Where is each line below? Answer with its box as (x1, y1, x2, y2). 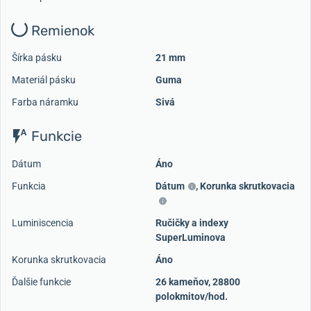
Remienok (28, 22, 94, 39)
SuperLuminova (155, 232, 226, 244)
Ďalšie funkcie (12, 276, 71, 288)
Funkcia (12, 180, 46, 192)
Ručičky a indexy (155, 217, 228, 229)
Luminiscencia (12, 217, 74, 229)
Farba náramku (12, 96, 78, 108)
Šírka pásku (12, 52, 62, 64)
